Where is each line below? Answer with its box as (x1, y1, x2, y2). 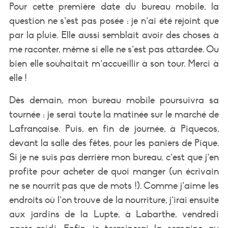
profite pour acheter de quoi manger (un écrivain (9, 165, 219, 177)
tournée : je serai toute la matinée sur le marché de (9, 108, 219, 120)
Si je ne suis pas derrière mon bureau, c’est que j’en (9, 151, 219, 163)
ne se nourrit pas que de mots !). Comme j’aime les (9, 180, 219, 191)
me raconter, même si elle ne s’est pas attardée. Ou (9, 43, 219, 55)
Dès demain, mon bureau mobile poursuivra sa (9, 94, 219, 106)
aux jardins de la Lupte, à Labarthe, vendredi (9, 208, 219, 220)
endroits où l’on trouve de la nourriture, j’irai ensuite (9, 194, 219, 206)
